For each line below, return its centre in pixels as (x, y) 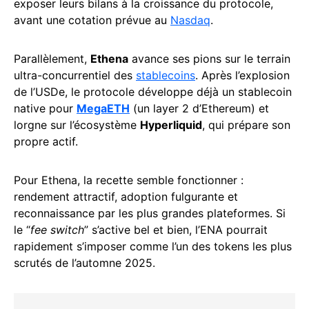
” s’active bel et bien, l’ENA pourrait (176, 229)
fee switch (57, 229)
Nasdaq (190, 20)
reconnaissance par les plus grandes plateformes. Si (150, 213)
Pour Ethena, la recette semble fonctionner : (129, 180)
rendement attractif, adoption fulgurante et (126, 196)
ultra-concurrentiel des (75, 75)
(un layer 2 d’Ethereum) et (199, 108)
